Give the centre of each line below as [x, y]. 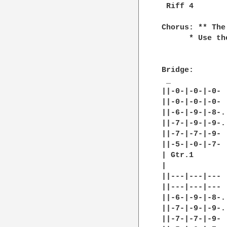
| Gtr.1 [178, 155]
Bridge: [178, 70]
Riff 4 [178, 6]
